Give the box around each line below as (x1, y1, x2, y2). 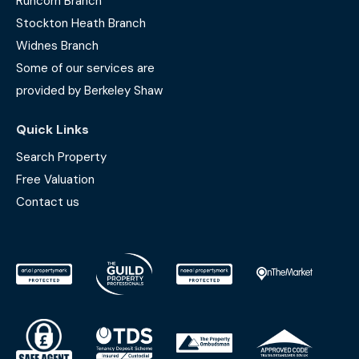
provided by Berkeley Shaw (16, 82, 163, 99)
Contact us (16, 193, 79, 210)
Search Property (16, 148, 107, 165)
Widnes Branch (16, 37, 99, 54)
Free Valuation (16, 171, 95, 188)
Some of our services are (16, 59, 155, 76)
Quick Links (16, 120, 89, 138)
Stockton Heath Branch (16, 14, 146, 31)
